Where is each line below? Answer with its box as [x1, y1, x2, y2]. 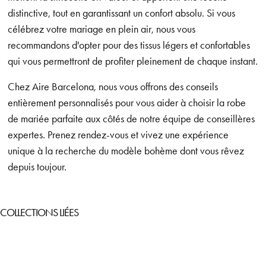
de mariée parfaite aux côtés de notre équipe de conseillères [8, 112, 255, 125]
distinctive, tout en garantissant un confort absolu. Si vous [8, 6, 236, 20]
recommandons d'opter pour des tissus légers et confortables [8, 38, 251, 52]
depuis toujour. [8, 160, 67, 173]
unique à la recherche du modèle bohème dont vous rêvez [8, 144, 245, 157]
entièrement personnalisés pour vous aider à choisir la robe [8, 96, 246, 109]
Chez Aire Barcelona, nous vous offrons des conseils [8, 80, 218, 93]
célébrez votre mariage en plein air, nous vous [8, 22, 196, 36]
